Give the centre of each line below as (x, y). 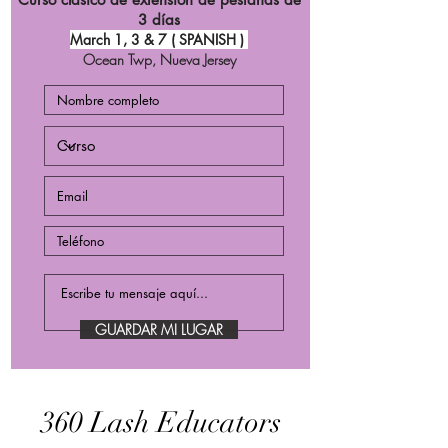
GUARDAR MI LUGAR (159, 329)
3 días (159, 19)
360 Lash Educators (161, 422)
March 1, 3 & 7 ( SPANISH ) (159, 39)
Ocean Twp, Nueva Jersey (159, 59)
